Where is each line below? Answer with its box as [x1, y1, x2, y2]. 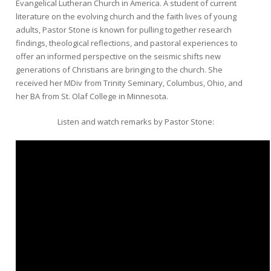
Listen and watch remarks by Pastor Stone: [57, 116, 214, 127]
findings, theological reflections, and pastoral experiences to [16, 37, 238, 48]
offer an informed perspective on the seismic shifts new [16, 50, 221, 62]
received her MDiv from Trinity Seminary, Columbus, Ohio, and [16, 77, 243, 88]
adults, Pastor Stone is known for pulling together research [16, 24, 232, 35]
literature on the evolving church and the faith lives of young [16, 10, 237, 22]
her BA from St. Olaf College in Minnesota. [16, 90, 168, 102]
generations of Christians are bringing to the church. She [16, 64, 223, 75]
